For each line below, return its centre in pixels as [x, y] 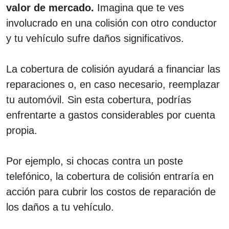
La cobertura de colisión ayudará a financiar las [113, 69]
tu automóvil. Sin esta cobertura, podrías [99, 99]
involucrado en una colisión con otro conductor [111, 23]
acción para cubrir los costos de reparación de [111, 191]
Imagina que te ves [141, 7]
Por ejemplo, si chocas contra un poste [95, 161]
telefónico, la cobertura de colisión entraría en [110, 176]
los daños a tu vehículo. [60, 207]
